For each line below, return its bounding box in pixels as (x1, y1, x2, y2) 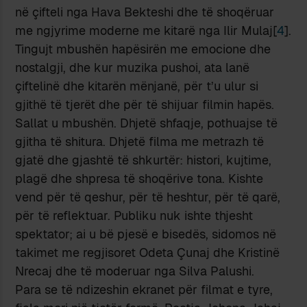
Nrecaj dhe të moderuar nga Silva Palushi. (15, 262, 255, 279)
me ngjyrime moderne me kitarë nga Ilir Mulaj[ (15, 22, 278, 38)
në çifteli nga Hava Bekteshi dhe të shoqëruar (15, 3, 275, 20)
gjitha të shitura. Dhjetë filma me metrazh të (15, 133, 265, 149)
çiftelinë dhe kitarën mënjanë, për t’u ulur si (15, 77, 259, 94)
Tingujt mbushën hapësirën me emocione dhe (15, 40, 271, 57)
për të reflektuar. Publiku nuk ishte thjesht (15, 207, 254, 223)
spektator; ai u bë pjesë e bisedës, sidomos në (15, 225, 277, 242)
